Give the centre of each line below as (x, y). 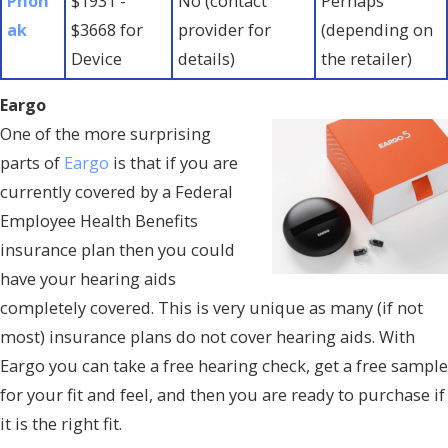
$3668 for (107, 29)
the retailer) (367, 58)
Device (97, 58)
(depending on (377, 29)
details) (207, 58)
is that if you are (173, 163)
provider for (225, 29)
